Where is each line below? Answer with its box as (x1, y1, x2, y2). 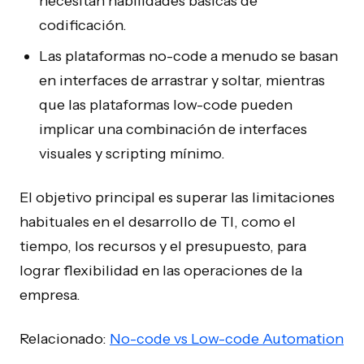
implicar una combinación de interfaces (39, 120, 307, 138)
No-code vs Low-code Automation (110, 330, 344, 348)
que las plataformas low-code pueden (39, 96, 292, 114)
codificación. (39, 16, 127, 34)
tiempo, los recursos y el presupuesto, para (19, 237, 306, 255)
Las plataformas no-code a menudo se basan (39, 47, 338, 65)
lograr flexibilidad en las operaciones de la (19, 262, 302, 279)
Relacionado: (19, 330, 110, 348)
